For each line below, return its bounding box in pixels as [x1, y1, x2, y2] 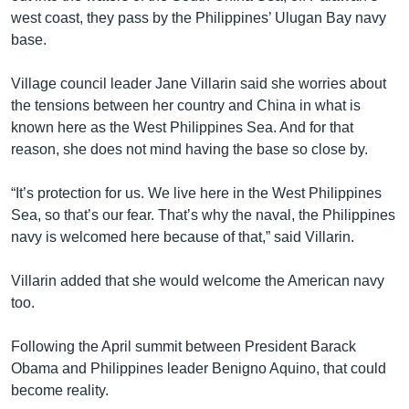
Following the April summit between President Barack [11, 338, 356, 354]
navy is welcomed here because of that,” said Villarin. [11, 228, 354, 245]
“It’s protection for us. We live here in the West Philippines [11, 184, 382, 201]
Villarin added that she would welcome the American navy [11, 272, 384, 288]
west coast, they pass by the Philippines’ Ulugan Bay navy [11, 9, 386, 26]
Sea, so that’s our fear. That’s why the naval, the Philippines [11, 206, 395, 223]
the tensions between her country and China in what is [11, 97, 361, 113]
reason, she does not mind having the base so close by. [11, 141, 368, 157]
